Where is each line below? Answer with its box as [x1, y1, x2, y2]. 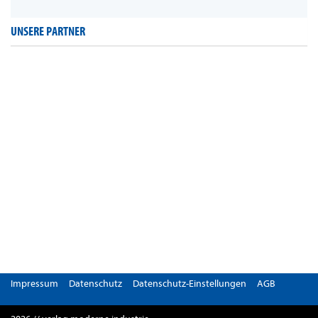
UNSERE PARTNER [11, 24, 85, 40]
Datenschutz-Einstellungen [133, 278, 246, 290]
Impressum [11, 278, 58, 290]
